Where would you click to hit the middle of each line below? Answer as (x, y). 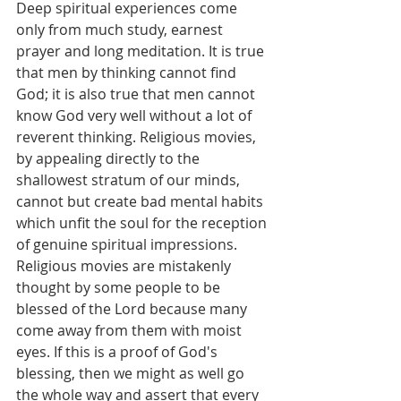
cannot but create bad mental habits (141, 202)
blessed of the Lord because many (133, 309)
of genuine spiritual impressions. (127, 245)
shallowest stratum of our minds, (130, 180)
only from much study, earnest (121, 30)
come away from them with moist (131, 331)
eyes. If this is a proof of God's (119, 352)
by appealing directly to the (110, 159)
